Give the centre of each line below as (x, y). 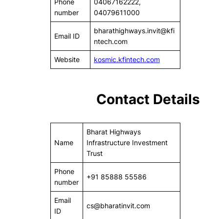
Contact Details (148, 99)
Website (67, 60)
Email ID (67, 36)
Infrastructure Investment (127, 142)
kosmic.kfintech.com (127, 60)
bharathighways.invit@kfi (134, 31)
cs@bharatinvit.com (118, 205)
